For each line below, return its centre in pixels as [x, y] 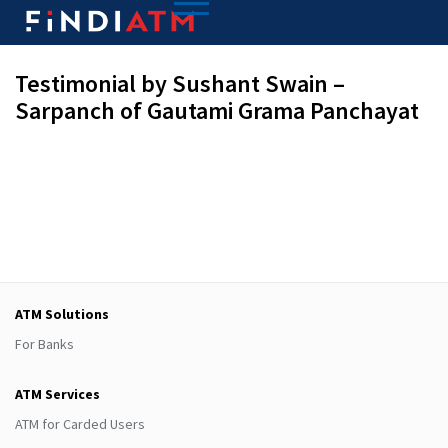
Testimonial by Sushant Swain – [180, 83]
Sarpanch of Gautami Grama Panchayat [217, 110]
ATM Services [57, 394]
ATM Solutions [62, 314]
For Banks [44, 344]
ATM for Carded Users [80, 424]
